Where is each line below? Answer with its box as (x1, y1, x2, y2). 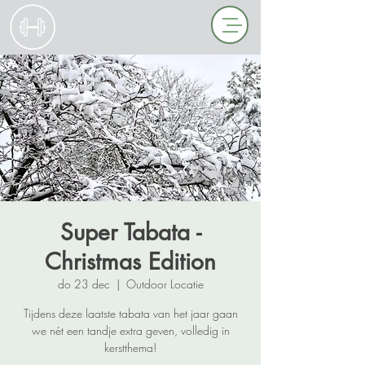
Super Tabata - (59, 218, 201, 247)
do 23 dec (57, 276, 110, 292)
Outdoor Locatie (125, 276, 204, 292)
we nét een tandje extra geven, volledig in (31, 323, 230, 338)
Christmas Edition (45, 247, 216, 276)
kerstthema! (104, 340, 156, 355)
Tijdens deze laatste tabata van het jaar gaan (23, 306, 238, 321)
